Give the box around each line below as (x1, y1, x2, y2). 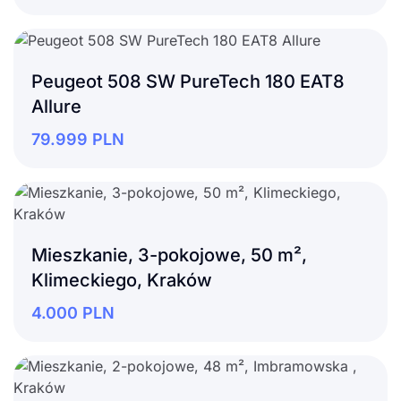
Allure (31, 96, 81, 118)
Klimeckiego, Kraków (31, 269, 212, 292)
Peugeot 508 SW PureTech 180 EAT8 (31, 71, 345, 93)
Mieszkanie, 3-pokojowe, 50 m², (31, 244, 307, 267)
